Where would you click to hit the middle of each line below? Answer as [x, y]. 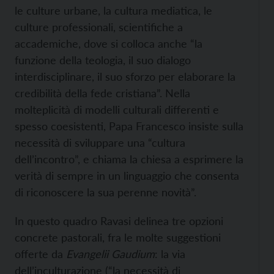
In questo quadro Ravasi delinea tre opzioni [119, 221]
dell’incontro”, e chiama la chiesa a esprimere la [129, 159]
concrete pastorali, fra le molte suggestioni [118, 237]
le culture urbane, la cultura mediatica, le [113, 10]
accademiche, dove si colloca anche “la [109, 43]
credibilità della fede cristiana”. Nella [102, 93]
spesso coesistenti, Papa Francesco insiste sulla [129, 126]
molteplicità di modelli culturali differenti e [117, 109]
